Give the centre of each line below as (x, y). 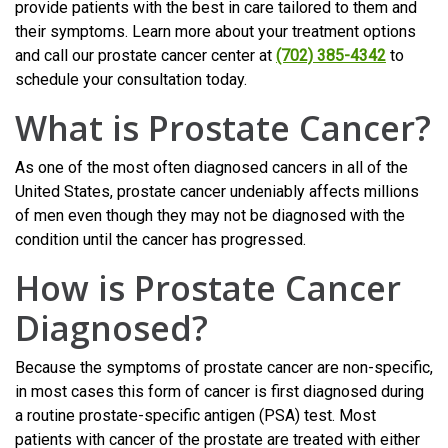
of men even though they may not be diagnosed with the (210, 215)
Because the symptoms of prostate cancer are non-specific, (224, 367)
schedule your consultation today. (131, 79)
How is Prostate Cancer (208, 287)
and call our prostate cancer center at (145, 55)
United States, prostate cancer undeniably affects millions (217, 191)
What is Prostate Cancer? (223, 127)
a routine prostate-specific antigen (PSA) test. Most (195, 415)
